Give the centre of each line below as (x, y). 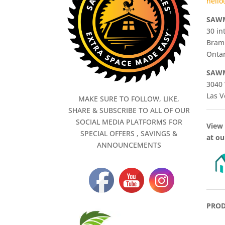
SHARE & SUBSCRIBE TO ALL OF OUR (129, 110)
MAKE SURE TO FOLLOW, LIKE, (129, 99)
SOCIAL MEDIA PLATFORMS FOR (129, 122)
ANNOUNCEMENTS (129, 145)
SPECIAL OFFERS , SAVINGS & (129, 134)
